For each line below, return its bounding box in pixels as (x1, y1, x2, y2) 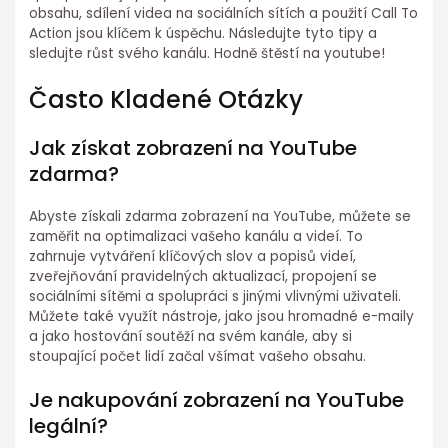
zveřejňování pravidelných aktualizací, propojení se (29, 266, 378, 286)
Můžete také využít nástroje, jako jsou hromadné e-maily (29, 306, 415, 326)
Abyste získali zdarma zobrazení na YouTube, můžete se (29, 206, 412, 226)
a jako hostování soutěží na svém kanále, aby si (29, 326, 353, 346)
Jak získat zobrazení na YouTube (29, 133, 358, 162)
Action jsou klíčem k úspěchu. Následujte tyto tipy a (29, 23, 378, 43)
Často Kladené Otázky (29, 82, 304, 116)
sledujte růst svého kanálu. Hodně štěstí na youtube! (29, 43, 386, 63)
